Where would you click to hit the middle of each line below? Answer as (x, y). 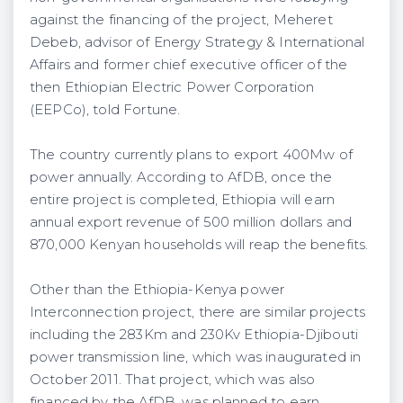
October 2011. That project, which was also (173, 379)
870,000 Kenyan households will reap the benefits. (199, 244)
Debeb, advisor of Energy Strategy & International (197, 42)
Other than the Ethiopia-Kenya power (157, 289)
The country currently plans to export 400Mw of (191, 154)
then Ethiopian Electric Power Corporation (172, 87)
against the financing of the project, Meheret (181, 19)
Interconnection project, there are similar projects (198, 312)
